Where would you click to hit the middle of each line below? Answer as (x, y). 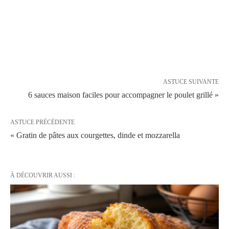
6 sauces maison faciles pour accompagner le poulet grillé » (123, 95)
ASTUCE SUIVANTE (191, 82)
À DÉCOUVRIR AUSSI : (43, 175)
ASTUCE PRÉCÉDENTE (42, 122)
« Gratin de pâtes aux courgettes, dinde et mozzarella (95, 135)
